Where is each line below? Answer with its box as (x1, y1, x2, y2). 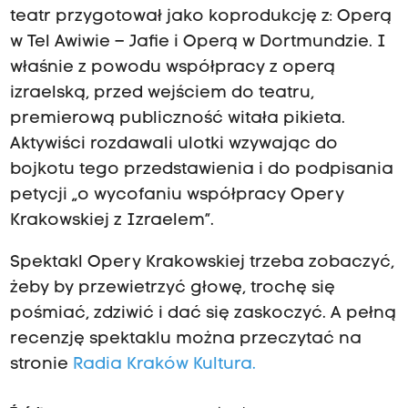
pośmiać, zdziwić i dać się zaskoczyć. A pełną (9, 304, 396, 322)
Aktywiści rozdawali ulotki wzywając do (9, 135, 338, 153)
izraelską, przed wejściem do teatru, (9, 84, 314, 102)
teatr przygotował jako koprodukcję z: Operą (9, 7, 392, 25)
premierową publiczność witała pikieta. (9, 109, 345, 127)
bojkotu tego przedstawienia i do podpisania (9, 160, 393, 178)
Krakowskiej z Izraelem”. (9, 211, 214, 229)
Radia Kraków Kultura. (72, 355, 256, 373)
